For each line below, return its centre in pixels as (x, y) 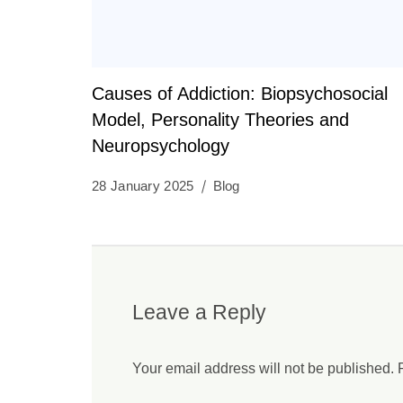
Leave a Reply (199, 312)
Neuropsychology (161, 145)
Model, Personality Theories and (220, 119)
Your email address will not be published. (263, 369)
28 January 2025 (143, 185)
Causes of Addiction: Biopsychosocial (240, 93)
